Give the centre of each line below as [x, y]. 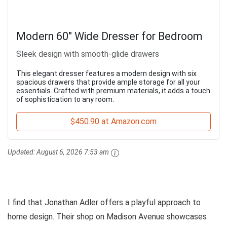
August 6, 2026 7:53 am [73, 152]
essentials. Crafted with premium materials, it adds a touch [113, 91]
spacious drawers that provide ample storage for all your [108, 82]
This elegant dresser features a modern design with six [106, 74]
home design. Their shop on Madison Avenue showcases [107, 216]
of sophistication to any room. [65, 100]
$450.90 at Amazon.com [113, 122]
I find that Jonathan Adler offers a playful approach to [104, 202]
